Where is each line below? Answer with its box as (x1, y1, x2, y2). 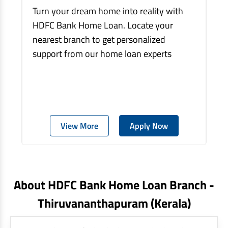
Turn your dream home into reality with (33, 4, 183, 18)
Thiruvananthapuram (37, 193, 151, 212)
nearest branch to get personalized (33, 32, 165, 46)
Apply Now (129, 119, 168, 132)
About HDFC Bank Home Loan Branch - (14, 175, 214, 194)
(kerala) (150, 193, 191, 212)
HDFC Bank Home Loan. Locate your (33, 18, 173, 32)
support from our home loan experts (33, 46, 172, 61)
